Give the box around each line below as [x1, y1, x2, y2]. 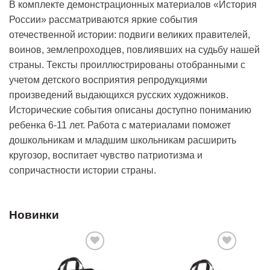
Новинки [9, 209, 59, 222]
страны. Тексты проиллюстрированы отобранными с [9, 59, 245, 70]
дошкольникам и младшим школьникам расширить [9, 134, 236, 145]
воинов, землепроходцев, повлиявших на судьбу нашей [9, 44, 260, 55]
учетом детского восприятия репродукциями [9, 74, 207, 85]
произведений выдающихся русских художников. [9, 89, 228, 100]
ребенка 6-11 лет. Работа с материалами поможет [9, 119, 231, 130]
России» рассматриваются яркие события [9, 14, 198, 25]
